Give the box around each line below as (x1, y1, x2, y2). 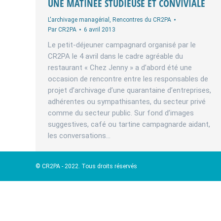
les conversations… (48, 131, 110, 140)
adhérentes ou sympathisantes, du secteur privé (48, 97, 206, 106)
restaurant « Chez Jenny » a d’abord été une (48, 63, 192, 72)
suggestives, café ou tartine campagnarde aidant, (48, 120, 210, 129)
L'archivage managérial (48, 16, 110, 23)
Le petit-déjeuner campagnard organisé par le (48, 40, 196, 49)
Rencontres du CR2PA (112, 16, 171, 23)
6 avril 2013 (84, 26, 115, 33)
